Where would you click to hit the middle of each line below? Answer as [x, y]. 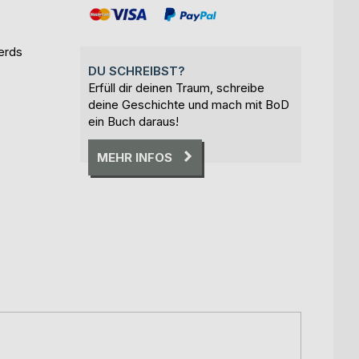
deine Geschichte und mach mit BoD [189, 104]
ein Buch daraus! [133, 121]
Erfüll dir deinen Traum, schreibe [176, 87]
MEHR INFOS [135, 157]
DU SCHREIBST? [137, 71]
